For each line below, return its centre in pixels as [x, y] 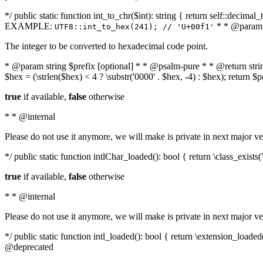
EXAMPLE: [30, 26]
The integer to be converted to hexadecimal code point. [106, 46]
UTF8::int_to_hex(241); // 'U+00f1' [134, 27]
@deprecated [29, 247]
